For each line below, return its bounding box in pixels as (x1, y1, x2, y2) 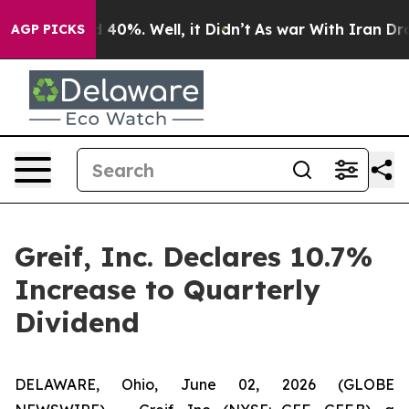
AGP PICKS (11, 21, 85, 37)
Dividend (15, 305, 140, 340)
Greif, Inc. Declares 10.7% (15, 239, 372, 274)
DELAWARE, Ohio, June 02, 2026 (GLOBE (15, 375, 394, 393)
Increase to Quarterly (15, 272, 320, 307)
